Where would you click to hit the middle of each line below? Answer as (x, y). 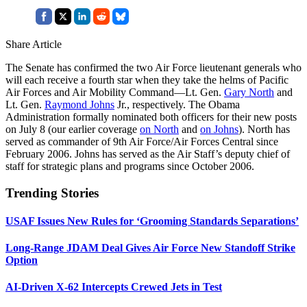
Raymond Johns (79, 104)
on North (159, 129)
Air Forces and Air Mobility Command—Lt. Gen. (115, 92)
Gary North (249, 92)
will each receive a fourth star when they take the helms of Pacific (147, 79)
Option (22, 260)
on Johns (219, 129)
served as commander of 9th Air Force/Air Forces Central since (142, 141)
